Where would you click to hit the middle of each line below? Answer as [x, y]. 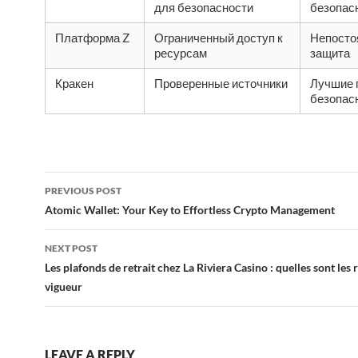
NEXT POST [71, 248]
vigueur [64, 286]
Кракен [74, 83]
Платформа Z [92, 38]
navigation [93, 213]
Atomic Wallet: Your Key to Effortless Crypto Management [190, 210]
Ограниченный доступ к [219, 38]
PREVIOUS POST [83, 191]
